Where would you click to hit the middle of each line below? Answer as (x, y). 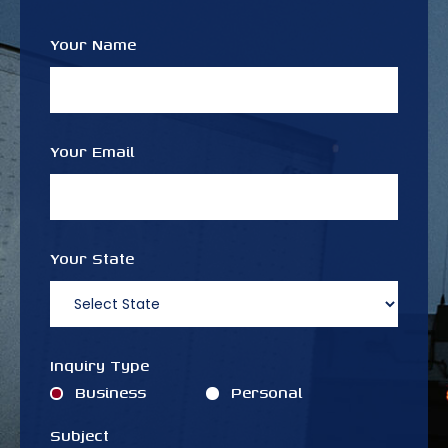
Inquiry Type (99, 366)
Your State (92, 259)
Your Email (92, 152)
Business (110, 393)
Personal (266, 393)
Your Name (93, 45)
